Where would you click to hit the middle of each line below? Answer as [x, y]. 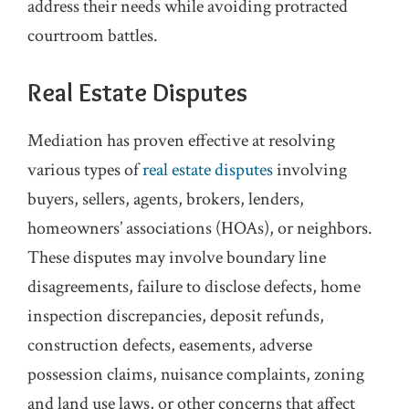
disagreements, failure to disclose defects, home [194, 287]
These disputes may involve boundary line [177, 258]
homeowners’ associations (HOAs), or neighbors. [200, 229]
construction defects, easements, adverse [170, 346]
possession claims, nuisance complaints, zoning [196, 375]
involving [310, 170]
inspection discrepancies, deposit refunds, [176, 316]
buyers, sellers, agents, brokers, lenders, [166, 199]
